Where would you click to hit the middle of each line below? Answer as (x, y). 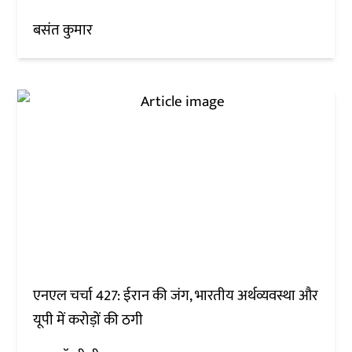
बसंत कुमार (63, 31)
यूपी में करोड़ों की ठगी (88, 320)
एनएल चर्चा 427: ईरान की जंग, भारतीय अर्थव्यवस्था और (176, 295)
